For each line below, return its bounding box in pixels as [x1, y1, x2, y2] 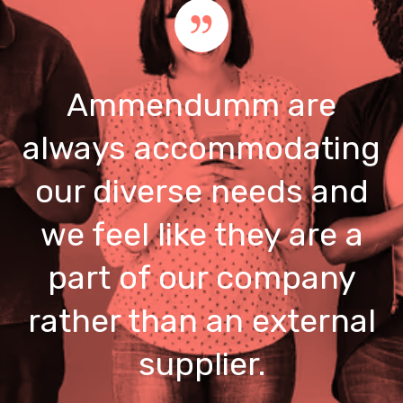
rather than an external [27, 301, 376, 341]
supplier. [138, 345, 265, 384]
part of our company [47, 258, 356, 298]
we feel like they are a [40, 215, 363, 255]
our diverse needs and [34, 172, 369, 211]
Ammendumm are [67, 85, 336, 125]
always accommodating [22, 129, 381, 168]
